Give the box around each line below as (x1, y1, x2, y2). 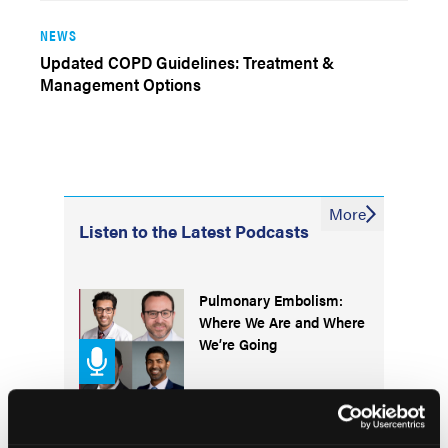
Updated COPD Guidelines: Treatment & (40, 50, 334, 74)
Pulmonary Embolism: (199, 289, 343, 310)
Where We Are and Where (199, 311, 365, 332)
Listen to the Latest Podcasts (79, 219, 309, 243)
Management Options (40, 72, 201, 96)
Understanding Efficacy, (199, 425, 351, 446)
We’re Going (199, 333, 277, 354)
